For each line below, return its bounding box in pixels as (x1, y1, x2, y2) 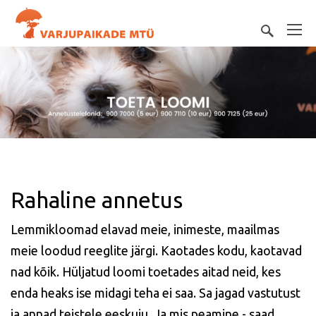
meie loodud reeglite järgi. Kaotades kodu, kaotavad (11, 243, 302, 257)
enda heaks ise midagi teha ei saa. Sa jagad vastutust (11, 286, 300, 300)
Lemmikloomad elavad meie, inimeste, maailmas (11, 222, 279, 236)
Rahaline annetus (11, 187, 183, 212)
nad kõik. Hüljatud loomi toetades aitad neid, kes (11, 265, 281, 279)
